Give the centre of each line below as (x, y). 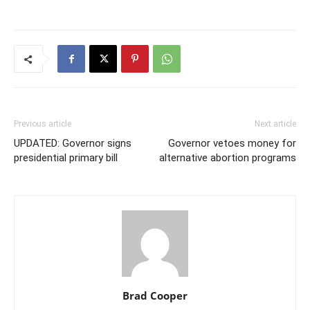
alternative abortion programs (228, 158)
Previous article (43, 124)
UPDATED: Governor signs (73, 143)
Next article (275, 124)
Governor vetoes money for (232, 143)
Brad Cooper (155, 295)
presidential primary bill (66, 158)
